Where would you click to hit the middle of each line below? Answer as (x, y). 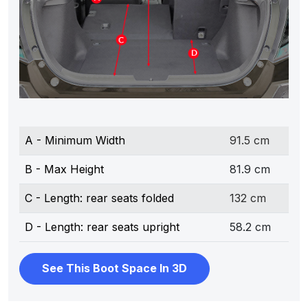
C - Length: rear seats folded (99, 198)
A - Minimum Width (75, 140)
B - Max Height (64, 169)
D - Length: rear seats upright (102, 227)
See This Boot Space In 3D (114, 268)
